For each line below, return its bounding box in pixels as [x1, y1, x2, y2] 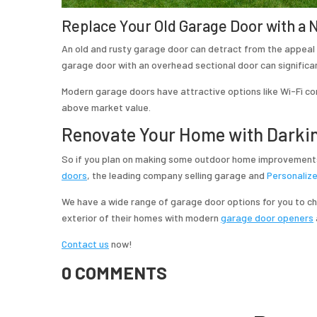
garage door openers [221, 211, 313, 224]
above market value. [62, 100, 151, 113]
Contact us [62, 237, 109, 250]
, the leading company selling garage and [87, 168, 267, 181]
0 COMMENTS [62, 262, 167, 284]
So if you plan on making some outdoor [62, 152, 230, 165]
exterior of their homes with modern [62, 211, 221, 224]
